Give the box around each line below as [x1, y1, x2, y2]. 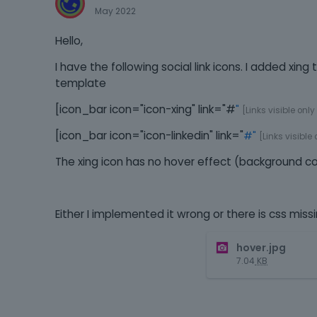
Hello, [55, 33, 83, 49]
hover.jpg [236, 241, 286, 255]
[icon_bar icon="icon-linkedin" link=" [55, 128, 243, 144]
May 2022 [95, 5, 136, 18]
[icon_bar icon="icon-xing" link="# [55, 102, 236, 117]
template [55, 76, 106, 91]
